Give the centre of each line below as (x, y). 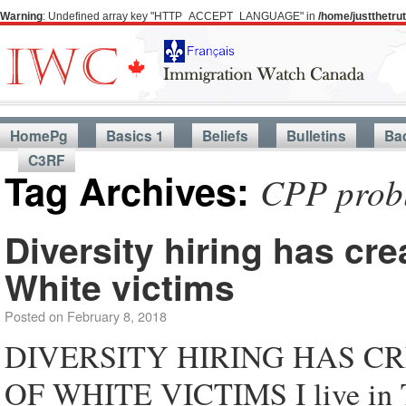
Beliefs (225, 135)
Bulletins (316, 135)
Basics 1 (135, 135)
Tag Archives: (132, 190)
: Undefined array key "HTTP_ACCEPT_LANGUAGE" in (180, 16)
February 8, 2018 (117, 316)
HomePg (39, 135)
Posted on (34, 316)
